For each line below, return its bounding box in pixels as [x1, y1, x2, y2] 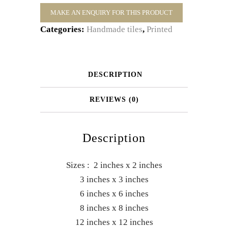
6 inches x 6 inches [79, 189, 149, 198]
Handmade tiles [87, 24, 142, 34]
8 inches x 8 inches [79, 203, 149, 213]
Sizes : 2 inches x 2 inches [66, 160, 162, 170]
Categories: [40, 24, 87, 34]
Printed [147, 24, 173, 34]
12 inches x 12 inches [75, 217, 153, 227]
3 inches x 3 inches [79, 175, 149, 184]
